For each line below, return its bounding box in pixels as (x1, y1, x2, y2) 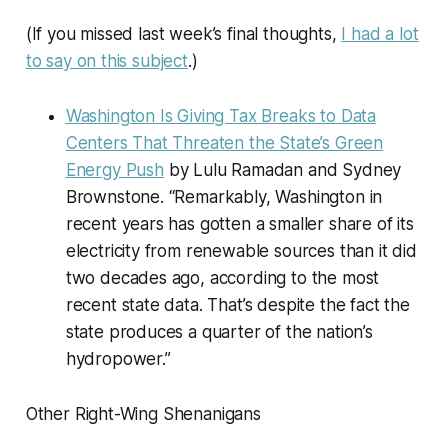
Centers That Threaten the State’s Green (65, 133, 384, 154)
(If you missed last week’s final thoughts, (25, 24, 342, 45)
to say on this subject (25, 51, 188, 72)
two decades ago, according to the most (65, 268, 380, 289)
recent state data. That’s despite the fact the (65, 295, 410, 316)
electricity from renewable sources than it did (65, 241, 417, 262)
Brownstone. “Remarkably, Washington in (65, 187, 383, 208)
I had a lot (341, 24, 419, 45)
